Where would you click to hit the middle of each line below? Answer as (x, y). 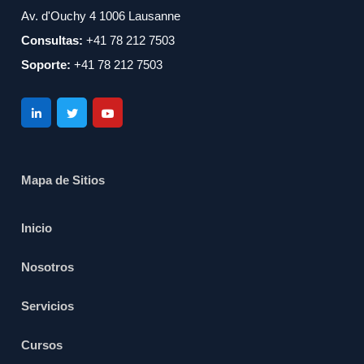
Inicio (37, 228)
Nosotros (48, 267)
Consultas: (52, 41)
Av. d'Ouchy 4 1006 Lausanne (101, 16)
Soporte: (46, 65)
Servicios (48, 306)
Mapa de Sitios (63, 180)
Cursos (42, 345)
